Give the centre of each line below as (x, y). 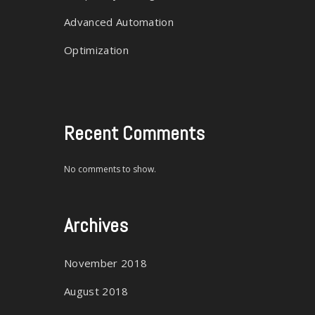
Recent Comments (134, 133)
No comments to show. (110, 169)
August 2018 (96, 291)
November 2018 (106, 263)
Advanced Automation (119, 22)
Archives (96, 225)
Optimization (96, 50)
